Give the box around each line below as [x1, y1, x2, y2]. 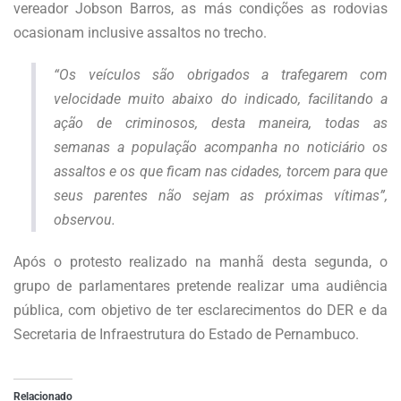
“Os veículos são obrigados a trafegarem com [54, 66, 388, 84]
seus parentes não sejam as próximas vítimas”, [54, 187, 388, 205]
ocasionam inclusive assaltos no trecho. [13, 24, 270, 42]
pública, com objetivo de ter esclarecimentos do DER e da [13, 302, 388, 320]
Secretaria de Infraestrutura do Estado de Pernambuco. [13, 326, 359, 344]
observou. [54, 211, 130, 229]
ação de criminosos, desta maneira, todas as [54, 115, 388, 132]
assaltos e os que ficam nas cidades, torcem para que [54, 163, 388, 181]
